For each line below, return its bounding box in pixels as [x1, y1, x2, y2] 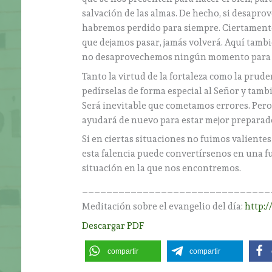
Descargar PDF [82, 220, 144, 231]
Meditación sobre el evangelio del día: [82, 201, 245, 212]
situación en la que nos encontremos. [82, 163, 242, 174]
